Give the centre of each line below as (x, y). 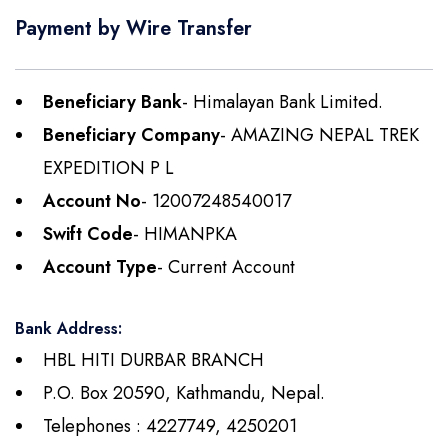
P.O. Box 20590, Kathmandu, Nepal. (184, 392)
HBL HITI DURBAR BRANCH (153, 359)
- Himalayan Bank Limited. (282, 101)
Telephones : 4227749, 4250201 (170, 425)
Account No (92, 200)
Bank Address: (68, 328)
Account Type (100, 266)
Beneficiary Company (131, 134)
